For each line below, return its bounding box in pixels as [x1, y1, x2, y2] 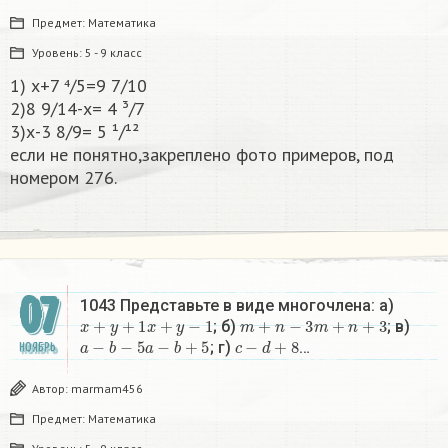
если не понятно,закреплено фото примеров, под [10, 143, 394, 167]
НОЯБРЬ [18, 340, 56, 356]
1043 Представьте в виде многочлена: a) [80, 296, 394, 316]
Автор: [32, 381, 71, 397]
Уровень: [32, 45, 85, 61]
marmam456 [71, 381, 143, 397]
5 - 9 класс [85, 45, 142, 61]
